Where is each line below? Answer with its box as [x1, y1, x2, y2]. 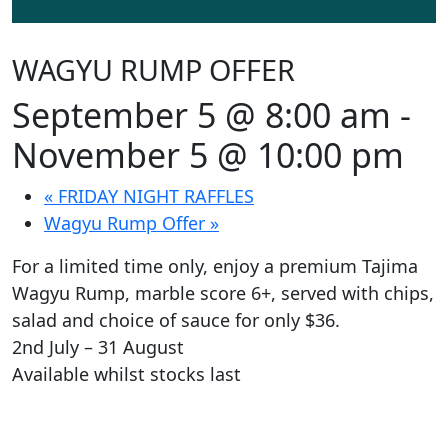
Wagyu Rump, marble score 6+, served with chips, [12, 281, 434, 306]
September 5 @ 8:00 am [12, 92, 391, 139]
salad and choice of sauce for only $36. [12, 308, 340, 333]
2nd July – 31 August [12, 335, 184, 360]
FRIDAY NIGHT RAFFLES [53, 184, 254, 209]
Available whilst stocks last [12, 362, 241, 387]
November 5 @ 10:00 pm [12, 132, 404, 179]
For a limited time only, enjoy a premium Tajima [12, 254, 418, 279]
